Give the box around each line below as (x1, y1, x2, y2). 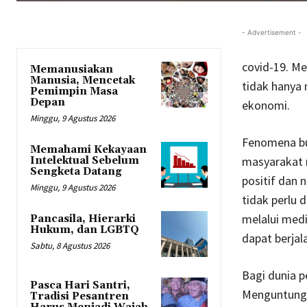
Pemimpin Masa (30, 84, 118, 98)
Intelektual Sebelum (30, 153, 139, 167)
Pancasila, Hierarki (30, 212, 136, 225)
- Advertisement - (241, 27, 302, 36)
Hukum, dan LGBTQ (30, 223, 139, 236)
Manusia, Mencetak (30, 73, 135, 87)
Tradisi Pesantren (30, 290, 129, 304)
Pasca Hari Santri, (30, 279, 130, 293)
